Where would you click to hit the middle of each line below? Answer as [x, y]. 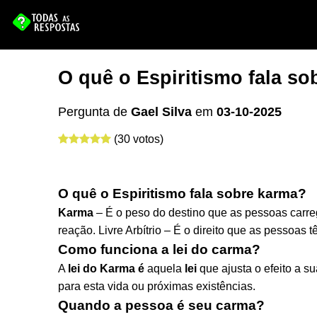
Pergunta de [94, 112]
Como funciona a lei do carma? [159, 249]
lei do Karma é [106, 269]
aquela [165, 269]
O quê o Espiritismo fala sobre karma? [182, 194]
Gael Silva [161, 112]
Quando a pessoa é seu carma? [161, 305]
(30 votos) [139, 139]
